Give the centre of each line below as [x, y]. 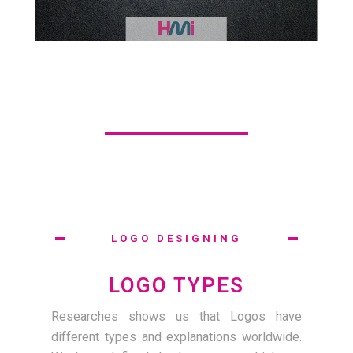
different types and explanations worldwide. [176, 336]
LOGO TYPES [176, 285]
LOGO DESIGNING [176, 238]
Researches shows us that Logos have [176, 316]
